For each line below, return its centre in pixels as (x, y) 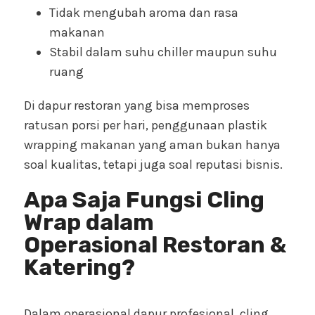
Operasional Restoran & (155, 245)
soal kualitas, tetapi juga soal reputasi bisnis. (153, 165)
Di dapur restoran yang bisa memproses (137, 106)
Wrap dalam (89, 223)
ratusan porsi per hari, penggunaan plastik (146, 126)
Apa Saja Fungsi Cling (144, 200)
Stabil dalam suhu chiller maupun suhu (163, 52)
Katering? (79, 268)
